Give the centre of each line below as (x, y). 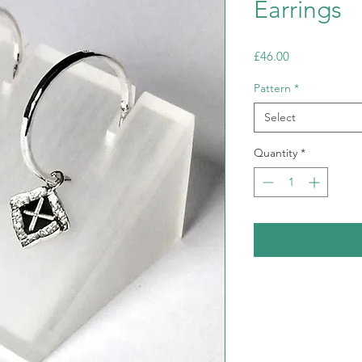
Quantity (276, 153)
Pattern (272, 88)
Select (280, 117)
